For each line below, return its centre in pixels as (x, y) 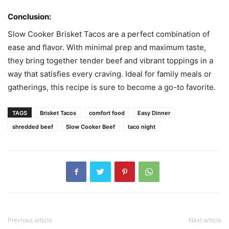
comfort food (107, 113)
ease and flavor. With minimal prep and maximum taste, (107, 47)
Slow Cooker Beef (90, 127)
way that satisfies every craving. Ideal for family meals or (110, 74)
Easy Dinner (154, 113)
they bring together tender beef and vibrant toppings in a (110, 60)
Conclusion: (29, 16)
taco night (142, 127)
